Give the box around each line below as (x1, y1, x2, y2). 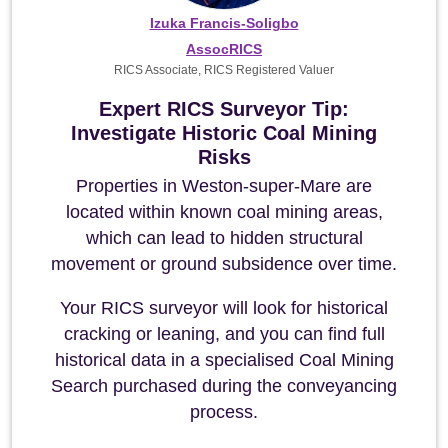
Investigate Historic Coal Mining (71, 122, 377, 144)
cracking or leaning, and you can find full (63, 324, 385, 344)
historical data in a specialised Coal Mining (54, 350, 394, 370)
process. (190, 402, 258, 422)
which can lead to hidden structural (85, 228, 363, 248)
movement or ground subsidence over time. (51, 254, 397, 274)
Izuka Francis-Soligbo (149, 15, 299, 31)
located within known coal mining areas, (65, 202, 383, 222)
